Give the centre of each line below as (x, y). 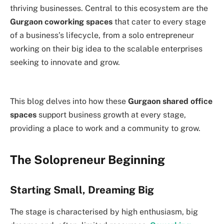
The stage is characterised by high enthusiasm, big (104, 212)
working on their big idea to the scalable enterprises (106, 48)
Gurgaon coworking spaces (61, 21)
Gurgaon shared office (170, 101)
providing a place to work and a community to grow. (105, 128)
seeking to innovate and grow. (65, 62)
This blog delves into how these (69, 101)
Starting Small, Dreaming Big (82, 190)
